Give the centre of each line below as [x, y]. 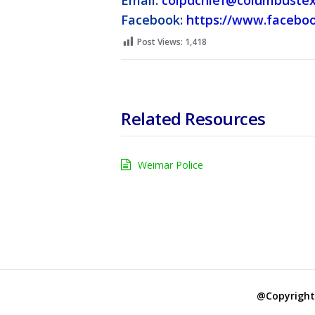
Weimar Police [171, 165]
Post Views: [160, 42]
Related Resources [193, 119]
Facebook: [154, 20]
